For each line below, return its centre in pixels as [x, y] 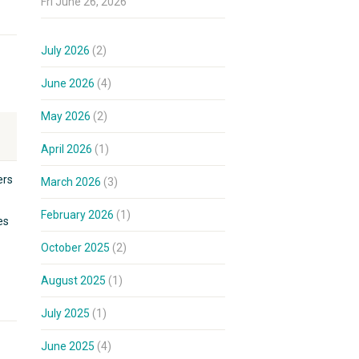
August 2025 [73, 280]
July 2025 [65, 313]
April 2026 [67, 149]
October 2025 [75, 248]
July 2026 [65, 50]
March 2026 [71, 182]
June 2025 [68, 346]
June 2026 [68, 83]
